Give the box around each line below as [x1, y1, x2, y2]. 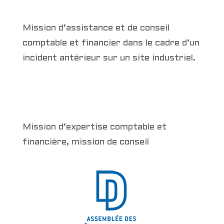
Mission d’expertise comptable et [22, 123, 166, 132]
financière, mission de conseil [22, 138, 149, 147]
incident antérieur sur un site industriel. [22, 54, 195, 63]
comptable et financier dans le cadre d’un [22, 39, 199, 48]
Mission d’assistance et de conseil [22, 24, 169, 33]
